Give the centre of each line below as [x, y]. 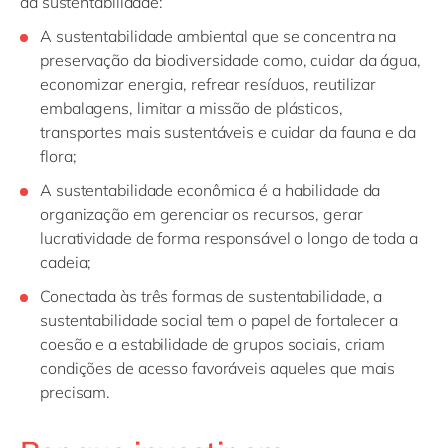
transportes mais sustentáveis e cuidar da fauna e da [228, 132]
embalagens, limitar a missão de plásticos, [191, 108]
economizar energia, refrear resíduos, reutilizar [208, 84]
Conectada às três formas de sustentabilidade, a [211, 296]
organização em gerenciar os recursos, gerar [201, 214]
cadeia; [66, 262]
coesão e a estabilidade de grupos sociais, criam [213, 344]
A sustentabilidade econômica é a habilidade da [210, 190]
